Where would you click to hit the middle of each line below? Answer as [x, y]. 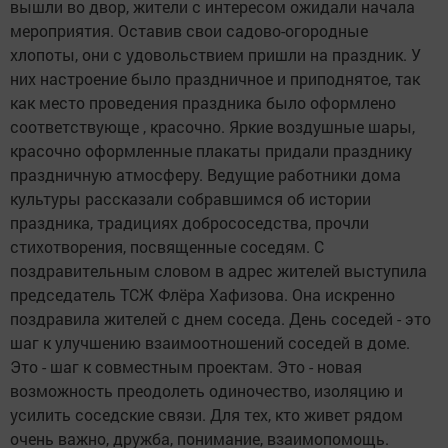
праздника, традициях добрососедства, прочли [189, 223]
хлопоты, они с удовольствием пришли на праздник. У [215, 55]
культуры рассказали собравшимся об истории [190, 199]
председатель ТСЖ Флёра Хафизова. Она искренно [202, 295]
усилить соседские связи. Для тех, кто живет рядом [206, 415]
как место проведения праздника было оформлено [203, 103]
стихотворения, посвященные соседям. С [167, 247]
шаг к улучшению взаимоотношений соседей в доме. [210, 343]
